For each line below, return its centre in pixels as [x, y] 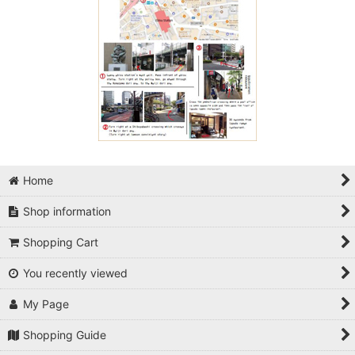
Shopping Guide [65, 335]
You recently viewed [76, 273]
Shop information [67, 211]
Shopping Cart [61, 242]
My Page [46, 304]
